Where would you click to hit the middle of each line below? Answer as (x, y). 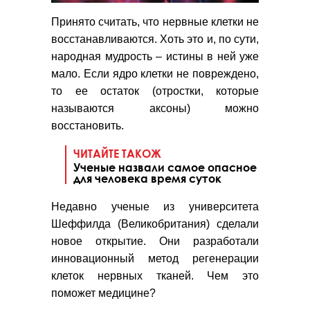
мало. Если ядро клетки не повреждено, (155, 74)
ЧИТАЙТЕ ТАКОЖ (117, 154)
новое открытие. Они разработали (155, 241)
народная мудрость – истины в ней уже (155, 57)
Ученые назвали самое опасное (165, 167)
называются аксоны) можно (155, 109)
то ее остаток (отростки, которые (155, 91)
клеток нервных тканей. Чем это (155, 276)
